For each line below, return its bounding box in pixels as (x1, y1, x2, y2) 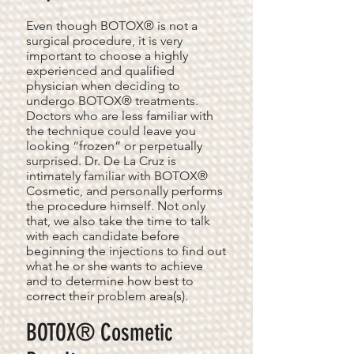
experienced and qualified (26, 63, 175, 78)
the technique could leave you (26, 123, 196, 138)
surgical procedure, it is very (26, 33, 183, 48)
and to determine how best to (26, 273, 194, 288)
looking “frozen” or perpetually (26, 138, 202, 153)
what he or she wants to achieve (26, 258, 203, 273)
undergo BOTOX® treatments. (26, 93, 198, 108)
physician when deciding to (26, 78, 180, 93)
